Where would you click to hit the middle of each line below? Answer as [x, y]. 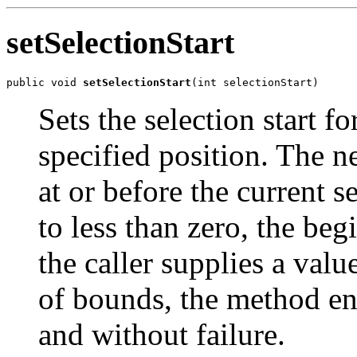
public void [45, 82]
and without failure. [162, 334]
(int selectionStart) [255, 82]
